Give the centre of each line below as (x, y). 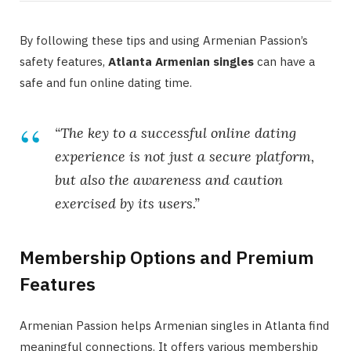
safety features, (64, 62)
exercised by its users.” (127, 204)
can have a (284, 62)
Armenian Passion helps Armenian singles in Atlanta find (174, 326)
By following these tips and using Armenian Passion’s (164, 41)
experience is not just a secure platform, (185, 157)
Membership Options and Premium (167, 257)
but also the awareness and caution (169, 180)
